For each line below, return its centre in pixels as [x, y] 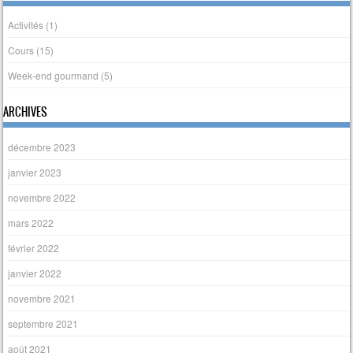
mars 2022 [31, 222]
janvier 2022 [35, 273]
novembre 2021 [42, 298]
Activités [26, 25]
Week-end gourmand [54, 76]
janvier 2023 [35, 172]
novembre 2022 [42, 197]
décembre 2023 [42, 147]
